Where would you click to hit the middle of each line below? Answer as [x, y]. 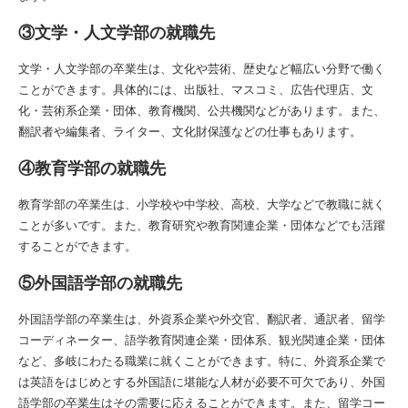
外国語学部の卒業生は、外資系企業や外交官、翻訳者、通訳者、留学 [202, 318]
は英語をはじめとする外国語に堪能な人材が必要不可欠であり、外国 [202, 381]
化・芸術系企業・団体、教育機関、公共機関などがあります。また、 [202, 110]
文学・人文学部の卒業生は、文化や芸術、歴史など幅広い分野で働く [202, 68]
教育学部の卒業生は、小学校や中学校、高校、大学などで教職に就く [202, 204]
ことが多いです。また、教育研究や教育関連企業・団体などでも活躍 [202, 224]
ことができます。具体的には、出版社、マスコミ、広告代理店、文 [196, 89]
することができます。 [77, 245]
